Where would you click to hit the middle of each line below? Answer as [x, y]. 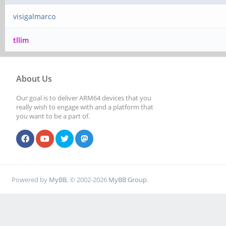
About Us [34, 79]
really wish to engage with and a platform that [85, 107]
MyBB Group [128, 179]
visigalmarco [35, 16]
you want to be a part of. [53, 116]
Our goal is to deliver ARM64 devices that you [84, 98]
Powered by [31, 179]
